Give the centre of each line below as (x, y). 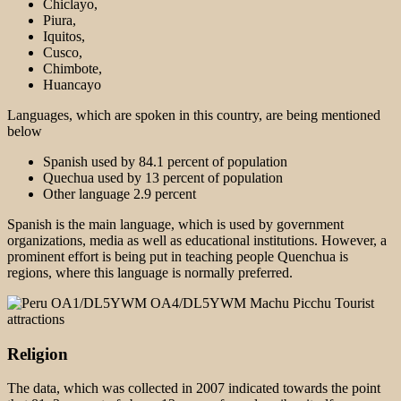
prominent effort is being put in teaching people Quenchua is (178, 256)
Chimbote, (73, 68)
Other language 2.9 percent (119, 193)
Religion (38, 354)
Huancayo (72, 84)
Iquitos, (64, 36)
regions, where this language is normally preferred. (150, 272)
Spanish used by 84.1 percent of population (165, 161)
